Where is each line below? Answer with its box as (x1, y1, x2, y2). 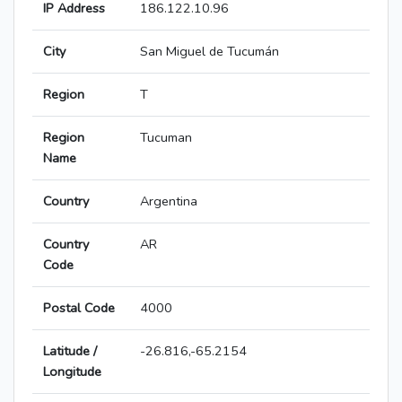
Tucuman (140, 128, 192, 147)
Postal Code (43, 299, 115, 318)
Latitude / (43, 342, 97, 361)
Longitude (43, 363, 101, 381)
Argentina (140, 192, 197, 211)
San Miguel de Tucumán (140, 42, 279, 61)
